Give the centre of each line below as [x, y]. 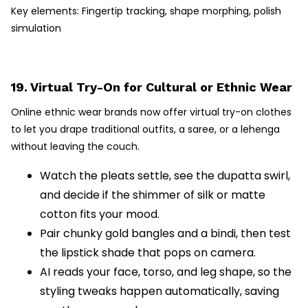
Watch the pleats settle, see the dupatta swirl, [165, 176]
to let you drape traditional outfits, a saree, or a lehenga [145, 130]
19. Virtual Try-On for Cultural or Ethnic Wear [152, 87]
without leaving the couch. [75, 147]
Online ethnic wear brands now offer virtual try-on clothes [151, 112]
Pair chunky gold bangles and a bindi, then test [165, 234]
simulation [36, 29]
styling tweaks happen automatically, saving [159, 291]
